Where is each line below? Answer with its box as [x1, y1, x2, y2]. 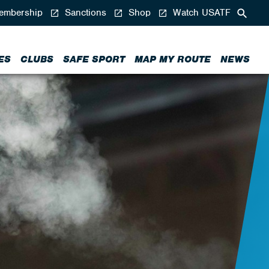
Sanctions [62, 7, 106, 19]
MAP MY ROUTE [134, 53, 211, 65]
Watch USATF [170, 7, 231, 19]
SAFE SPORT [63, 53, 125, 65]
